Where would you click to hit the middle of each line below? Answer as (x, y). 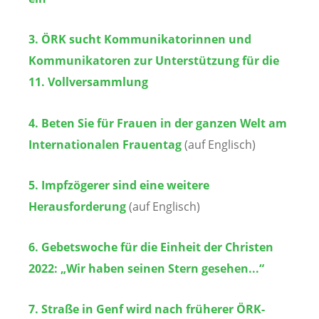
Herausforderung (77, 206)
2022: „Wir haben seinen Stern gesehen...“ (146, 268)
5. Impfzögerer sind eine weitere (119, 185)
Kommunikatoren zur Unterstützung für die (154, 61)
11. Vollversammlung (88, 82)
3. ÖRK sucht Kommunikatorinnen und (140, 40)
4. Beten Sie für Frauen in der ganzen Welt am (158, 123)
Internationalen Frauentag (106, 144)
